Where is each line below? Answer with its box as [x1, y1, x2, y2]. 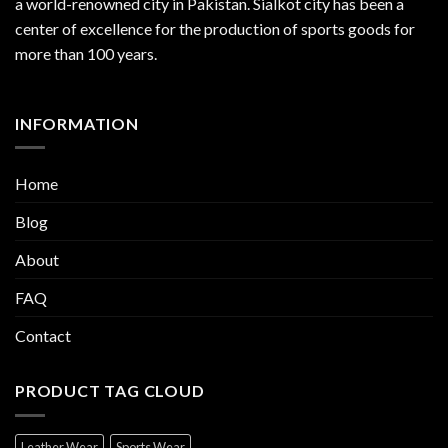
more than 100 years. [15, 44, 157, 64]
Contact [15, 326, 71, 346]
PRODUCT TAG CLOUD [15, 381, 205, 401]
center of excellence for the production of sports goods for [15, 19, 415, 39]
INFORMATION [15, 113, 139, 133]
